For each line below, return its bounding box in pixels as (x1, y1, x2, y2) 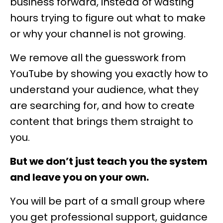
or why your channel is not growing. (10, 27, 186, 41)
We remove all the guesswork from (10, 51, 186, 65)
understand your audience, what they (10, 83, 199, 97)
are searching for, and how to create (10, 99, 195, 112)
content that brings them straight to (10, 114, 193, 128)
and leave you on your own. (10, 170, 149, 184)
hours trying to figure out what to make (10, 11, 206, 25)
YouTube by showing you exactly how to (10, 67, 208, 81)
